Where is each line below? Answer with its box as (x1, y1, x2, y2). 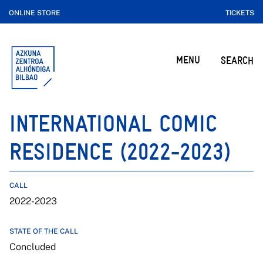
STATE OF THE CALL (9, 227, 78, 235)
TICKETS (225, 9, 254, 17)
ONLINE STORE (9, 9, 60, 17)
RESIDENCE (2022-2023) (9, 139, 230, 165)
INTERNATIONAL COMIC (9, 110, 217, 137)
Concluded (9, 241, 56, 252)
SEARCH (221, 54, 254, 66)
